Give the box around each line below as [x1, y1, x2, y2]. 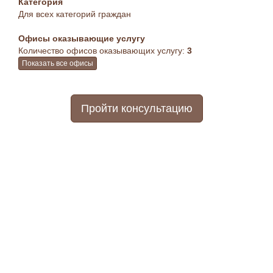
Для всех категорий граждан [18, 9, 131, 19]
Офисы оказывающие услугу [18, 34, 145, 43]
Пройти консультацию [80, 102, 193, 115]
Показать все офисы [22, 59, 93, 68]
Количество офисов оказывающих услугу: [18, 46, 187, 55]
